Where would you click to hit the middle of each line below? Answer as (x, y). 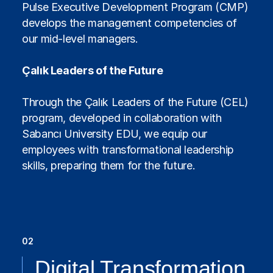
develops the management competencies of (129, 23)
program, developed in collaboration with (122, 118)
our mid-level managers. (80, 38)
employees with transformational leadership (128, 149)
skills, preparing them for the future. (109, 165)
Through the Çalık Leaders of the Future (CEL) (135, 102)
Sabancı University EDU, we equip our (115, 133)
